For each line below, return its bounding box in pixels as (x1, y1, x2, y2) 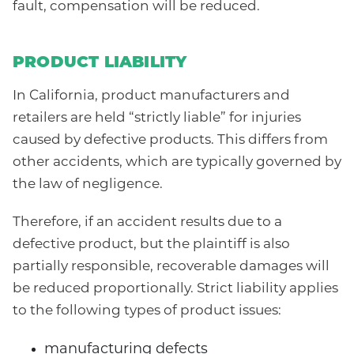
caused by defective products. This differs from (13, 134, 328, 148)
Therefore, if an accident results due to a (13, 216, 282, 230)
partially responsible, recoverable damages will (13, 260, 330, 274)
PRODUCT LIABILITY (13, 55, 187, 72)
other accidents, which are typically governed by (13, 156, 341, 170)
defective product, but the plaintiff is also (13, 238, 290, 252)
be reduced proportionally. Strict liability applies (13, 282, 338, 296)
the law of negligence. (13, 178, 163, 192)
